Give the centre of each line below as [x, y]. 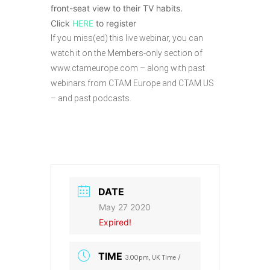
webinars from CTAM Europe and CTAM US [132, 83]
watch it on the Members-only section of [127, 53]
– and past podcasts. [91, 98]
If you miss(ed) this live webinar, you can [127, 38]
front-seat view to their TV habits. [117, 8]
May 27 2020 [125, 207]
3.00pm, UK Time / [153, 258]
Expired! [115, 222]
